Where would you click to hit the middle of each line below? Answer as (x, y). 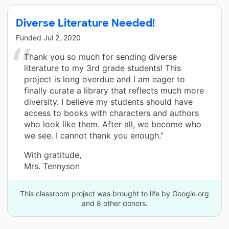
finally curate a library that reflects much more (114, 90)
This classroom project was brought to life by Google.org (114, 193)
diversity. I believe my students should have (108, 101)
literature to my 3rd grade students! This (102, 68)
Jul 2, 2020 (62, 37)
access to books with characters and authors (111, 113)
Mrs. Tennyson (52, 166)
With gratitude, (53, 155)
